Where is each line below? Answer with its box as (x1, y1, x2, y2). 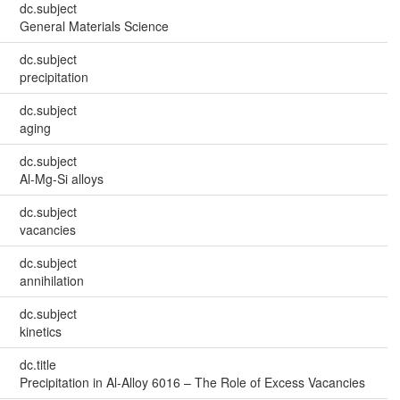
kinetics (19, 322, 62, 341)
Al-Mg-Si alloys (19, 170, 104, 188)
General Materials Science (19, 17, 169, 36)
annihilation (19, 271, 84, 290)
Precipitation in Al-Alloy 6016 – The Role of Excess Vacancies (19, 373, 365, 392)
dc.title (19, 355, 56, 374)
